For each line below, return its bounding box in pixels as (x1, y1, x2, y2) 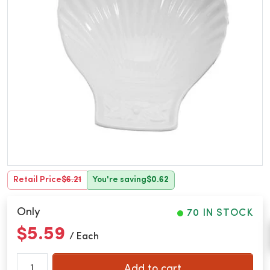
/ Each (69, 231, 99, 242)
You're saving (92, 175, 147, 185)
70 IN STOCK (187, 208, 253, 219)
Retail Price (13, 175, 61, 185)
